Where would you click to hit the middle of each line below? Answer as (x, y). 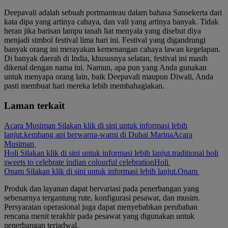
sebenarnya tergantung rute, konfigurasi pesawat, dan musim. (102, 197)
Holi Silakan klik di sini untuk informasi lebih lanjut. (88, 153)
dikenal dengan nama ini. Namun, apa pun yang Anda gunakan (105, 68)
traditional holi (195, 153)
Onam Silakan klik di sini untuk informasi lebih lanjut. (91, 171)
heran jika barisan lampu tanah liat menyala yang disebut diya (103, 31)
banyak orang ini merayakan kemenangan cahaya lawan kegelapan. (112, 49)
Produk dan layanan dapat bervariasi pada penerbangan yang (102, 188)
